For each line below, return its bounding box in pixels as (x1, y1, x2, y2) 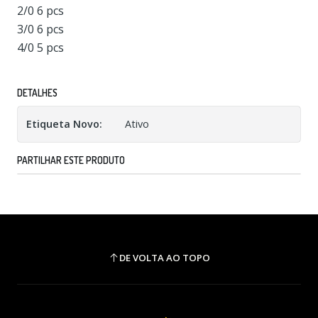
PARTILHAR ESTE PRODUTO (17, 154, 125, 166)
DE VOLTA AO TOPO (119, 251, 210, 264)
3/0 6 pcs (17, 21, 64, 37)
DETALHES (17, 87, 57, 99)
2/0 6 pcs (17, 3, 64, 18)
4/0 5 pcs (17, 40, 64, 55)
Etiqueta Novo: (26, 117, 102, 131)
